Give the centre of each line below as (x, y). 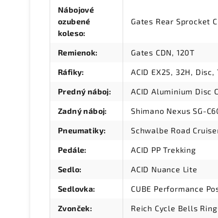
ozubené (74, 21)
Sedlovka (76, 189)
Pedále (71, 150)
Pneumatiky (81, 130)
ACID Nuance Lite (164, 169)
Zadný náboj (82, 111)
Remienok (77, 53)
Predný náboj (83, 91)
